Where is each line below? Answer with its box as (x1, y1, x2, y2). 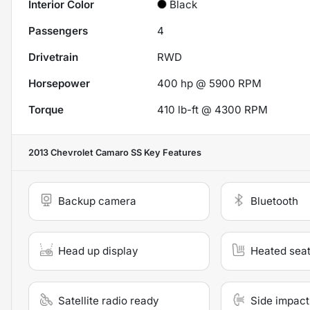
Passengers (28, 24, 88, 38)
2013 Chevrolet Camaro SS (28, 147, 142, 158)
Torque (28, 103, 64, 117)
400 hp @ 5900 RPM (157, 77, 262, 91)
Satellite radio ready (58, 294, 159, 308)
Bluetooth (250, 194, 298, 208)
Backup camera (58, 194, 136, 208)
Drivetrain (28, 51, 78, 64)
